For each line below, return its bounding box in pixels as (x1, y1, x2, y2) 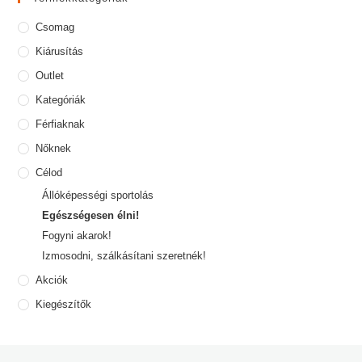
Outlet (36, 69, 65, 82)
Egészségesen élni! (42, 209, 140, 222)
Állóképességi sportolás (42, 189, 154, 202)
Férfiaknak (36, 118, 86, 131)
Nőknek (36, 142, 72, 155)
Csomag (36, 21, 75, 34)
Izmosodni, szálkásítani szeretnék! (42, 250, 207, 263)
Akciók (36, 274, 69, 287)
